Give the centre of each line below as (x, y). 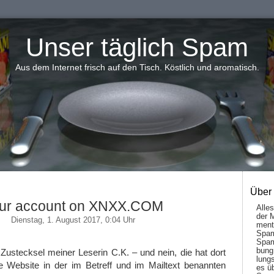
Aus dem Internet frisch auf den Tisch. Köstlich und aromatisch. (137, 67)
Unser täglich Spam (137, 47)
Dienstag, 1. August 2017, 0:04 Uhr (73, 220)
